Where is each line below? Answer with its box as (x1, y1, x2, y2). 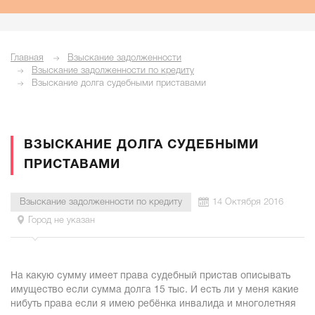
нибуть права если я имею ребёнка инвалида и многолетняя (11, 300, 296, 309)
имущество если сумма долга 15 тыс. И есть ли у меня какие (11, 285, 299, 295)
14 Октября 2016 (212, 198, 283, 206)
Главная (11, 54, 44, 62)
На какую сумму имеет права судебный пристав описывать (11, 271, 290, 281)
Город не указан (28, 217, 95, 224)
